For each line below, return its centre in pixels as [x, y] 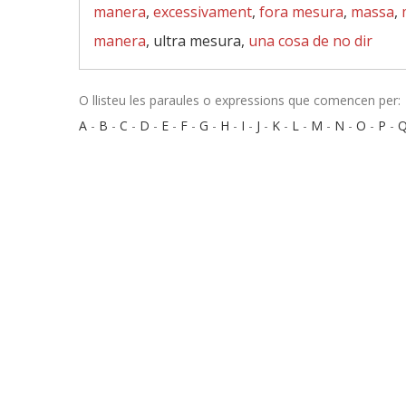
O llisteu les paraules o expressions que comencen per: [240, 100]
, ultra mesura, [197, 41]
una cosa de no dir [310, 41]
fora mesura [301, 12]
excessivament [203, 12]
